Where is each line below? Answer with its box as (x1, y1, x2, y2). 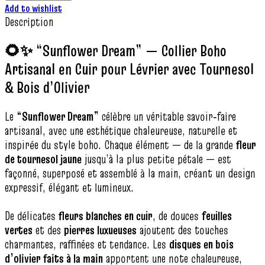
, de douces (153, 208, 202, 225)
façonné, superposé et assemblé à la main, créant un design (5, 165, 256, 182)
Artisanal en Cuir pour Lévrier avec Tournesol (5, 58, 254, 80)
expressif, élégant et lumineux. (5, 179, 134, 196)
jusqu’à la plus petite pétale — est (82, 151, 231, 168)
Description (5, 14, 53, 30)
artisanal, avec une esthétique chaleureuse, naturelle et (5, 122, 237, 140)
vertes (5, 222, 33, 239)
